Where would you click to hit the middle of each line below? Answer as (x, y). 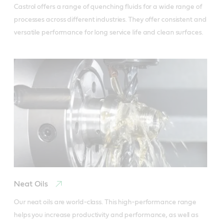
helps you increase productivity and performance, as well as (106, 215)
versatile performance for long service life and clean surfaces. (109, 32)
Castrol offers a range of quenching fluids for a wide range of (108, 7)
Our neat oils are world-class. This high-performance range (105, 203)
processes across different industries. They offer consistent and (110, 19)
